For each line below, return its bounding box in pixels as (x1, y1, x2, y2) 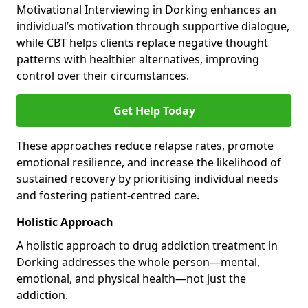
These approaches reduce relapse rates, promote (16, 138, 274, 153)
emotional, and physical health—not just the (16, 271, 246, 286)
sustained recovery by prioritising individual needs (16, 171, 278, 186)
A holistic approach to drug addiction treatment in (16, 238, 278, 253)
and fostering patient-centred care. (16, 188, 199, 203)
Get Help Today (113, 103, 195, 118)
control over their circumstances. (16, 68, 189, 83)
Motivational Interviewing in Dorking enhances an (16, 2, 276, 17)
